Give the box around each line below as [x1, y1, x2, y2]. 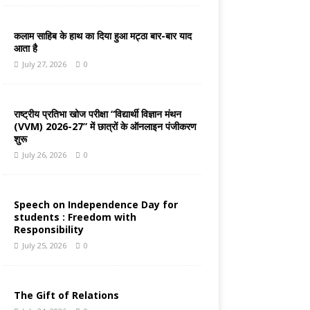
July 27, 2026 [21, 59, 66, 70]
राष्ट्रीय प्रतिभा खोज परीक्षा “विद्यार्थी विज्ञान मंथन [13, 107, 181, 121]
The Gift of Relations [13, 289, 119, 302]
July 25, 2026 [21, 240, 66, 251]
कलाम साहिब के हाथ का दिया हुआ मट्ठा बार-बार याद [13, 29, 192, 43]
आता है [13, 42, 37, 55]
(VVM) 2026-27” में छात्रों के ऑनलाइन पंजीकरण [13, 120, 197, 134]
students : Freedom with [13, 210, 136, 224]
